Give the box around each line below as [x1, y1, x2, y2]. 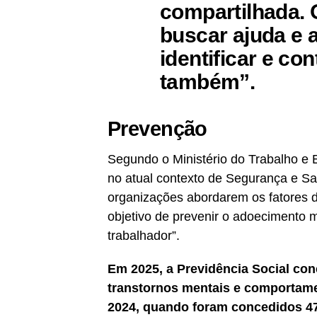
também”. [160, 69, 255, 94]
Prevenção [108, 117, 207, 141]
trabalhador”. [108, 229, 180, 243]
